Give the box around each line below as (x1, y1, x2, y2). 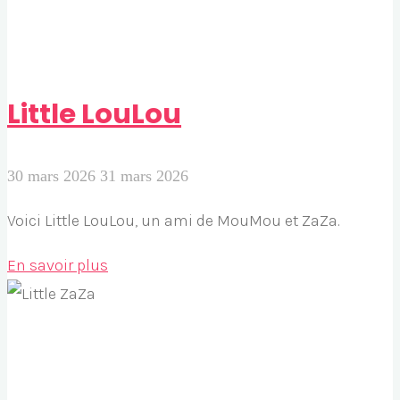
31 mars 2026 (100, 166, 188, 185)
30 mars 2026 (7, 166, 100, 185)
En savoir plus (7, 254, 108, 275)
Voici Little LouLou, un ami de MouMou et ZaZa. (7, 210, 340, 230)
